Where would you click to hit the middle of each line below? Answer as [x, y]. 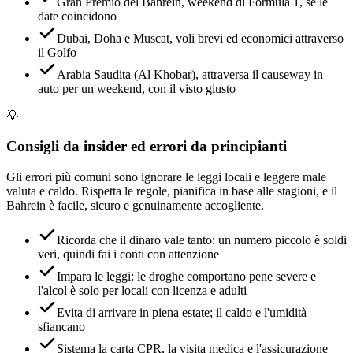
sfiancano [61, 326]
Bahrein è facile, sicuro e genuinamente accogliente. [135, 205]
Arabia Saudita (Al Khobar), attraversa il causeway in [190, 75]
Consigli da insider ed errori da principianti [147, 146]
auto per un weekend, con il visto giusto [137, 89]
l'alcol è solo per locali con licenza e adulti [142, 290]
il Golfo [57, 53]
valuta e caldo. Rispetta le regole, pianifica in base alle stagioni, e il [172, 191]
